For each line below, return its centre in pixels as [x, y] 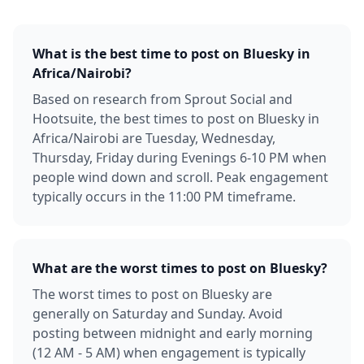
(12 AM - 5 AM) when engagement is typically [169, 353]
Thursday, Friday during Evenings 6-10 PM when [180, 158]
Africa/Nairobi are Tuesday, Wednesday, [154, 138]
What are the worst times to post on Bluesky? [180, 268]
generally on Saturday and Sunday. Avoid [158, 314]
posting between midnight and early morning [173, 333]
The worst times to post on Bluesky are [152, 294]
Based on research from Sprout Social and [162, 99]
